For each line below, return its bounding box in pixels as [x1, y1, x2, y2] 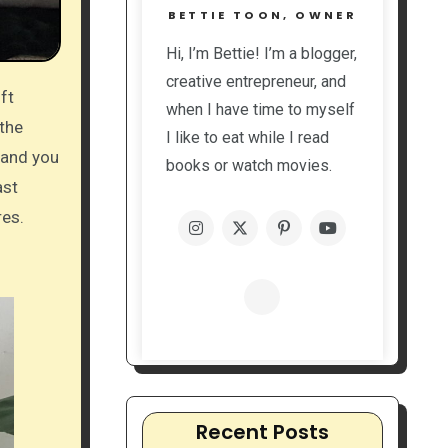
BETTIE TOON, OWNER [167, 7, 357, 24]
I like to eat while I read [165, 128, 329, 148]
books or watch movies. [165, 156, 332, 176]
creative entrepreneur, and [165, 72, 346, 92]
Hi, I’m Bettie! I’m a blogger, [165, 44, 357, 64]
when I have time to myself [165, 100, 355, 120]
